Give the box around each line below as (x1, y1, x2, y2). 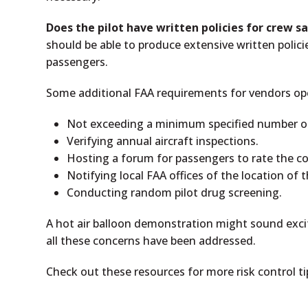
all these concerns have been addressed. (46, 233, 256, 248)
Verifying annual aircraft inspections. (67, 133, 259, 148)
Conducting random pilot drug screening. (67, 185, 283, 200)
